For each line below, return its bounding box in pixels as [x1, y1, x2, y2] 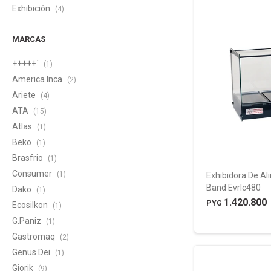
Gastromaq [12, 232, 57, 241]
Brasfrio [12, 153, 45, 163]
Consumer [12, 169, 54, 178]
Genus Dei [12, 247, 52, 257]
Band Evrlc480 [206, 183, 261, 193]
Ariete [12, 90, 38, 100]
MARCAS [12, 34, 45, 44]
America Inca [12, 74, 64, 84]
